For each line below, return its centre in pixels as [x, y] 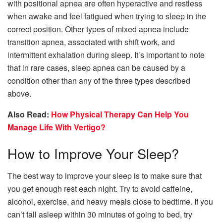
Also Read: [29, 114]
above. [19, 93]
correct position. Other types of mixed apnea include [98, 29]
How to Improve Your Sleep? [93, 154]
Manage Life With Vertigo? [56, 127]
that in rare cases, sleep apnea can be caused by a [96, 67]
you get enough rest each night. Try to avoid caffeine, [100, 188]
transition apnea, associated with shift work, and [91, 42]
